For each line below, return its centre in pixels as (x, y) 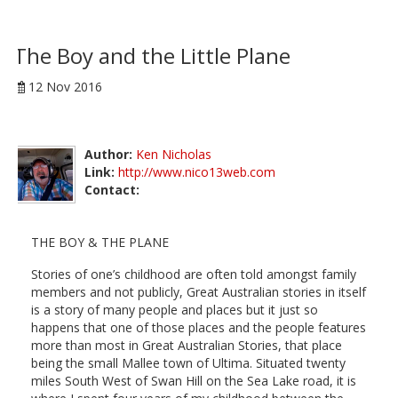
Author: (108, 155)
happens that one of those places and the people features (199, 328)
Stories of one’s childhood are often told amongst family (194, 275)
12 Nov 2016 (65, 86)
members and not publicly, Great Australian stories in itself (199, 292)
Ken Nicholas (174, 155)
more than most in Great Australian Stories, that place (187, 346)
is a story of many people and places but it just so (175, 310)
